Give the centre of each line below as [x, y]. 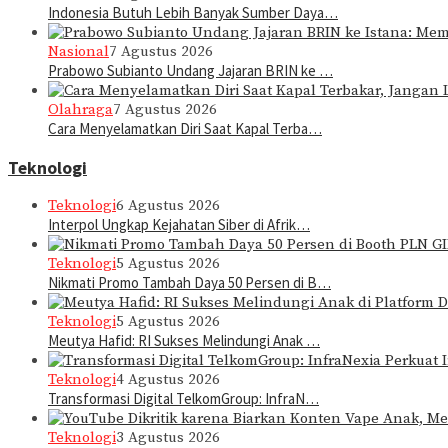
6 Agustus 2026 [168, 206]
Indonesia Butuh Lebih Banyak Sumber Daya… [193, 13]
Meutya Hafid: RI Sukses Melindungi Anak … [184, 341]
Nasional [78, 52]
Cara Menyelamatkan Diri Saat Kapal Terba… [185, 129]
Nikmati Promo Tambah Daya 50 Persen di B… [189, 283]
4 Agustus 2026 [168, 380]
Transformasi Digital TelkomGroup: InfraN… [183, 399]
